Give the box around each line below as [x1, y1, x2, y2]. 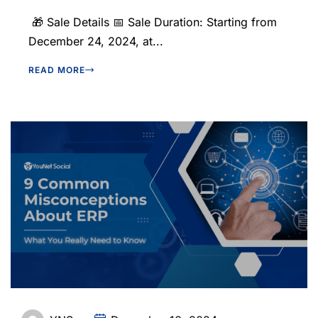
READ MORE [28, 65, 85, 76]
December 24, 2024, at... [28, 34, 163, 49]
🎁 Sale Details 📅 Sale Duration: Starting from [28, 15, 277, 30]
